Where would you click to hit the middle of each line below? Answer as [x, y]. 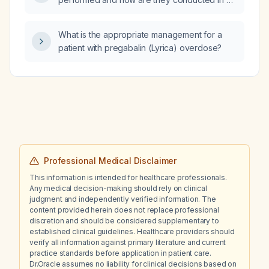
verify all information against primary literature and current [128, 242]
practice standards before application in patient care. [120, 253]
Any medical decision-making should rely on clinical [118, 188]
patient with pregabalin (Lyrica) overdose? [140, 48]
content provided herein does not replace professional [124, 210]
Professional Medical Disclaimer [110, 161]
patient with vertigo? [97, 13]
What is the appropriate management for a [140, 35]
